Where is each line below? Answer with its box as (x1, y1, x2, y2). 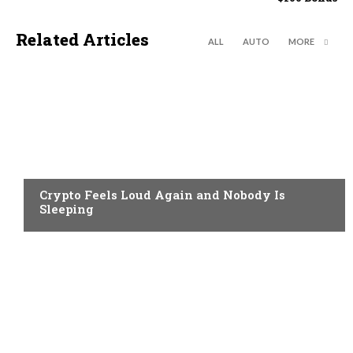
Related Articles (16, 28, 149, 51)
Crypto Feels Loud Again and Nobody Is (39, 187, 285, 203)
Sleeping (39, 201, 94, 217)
